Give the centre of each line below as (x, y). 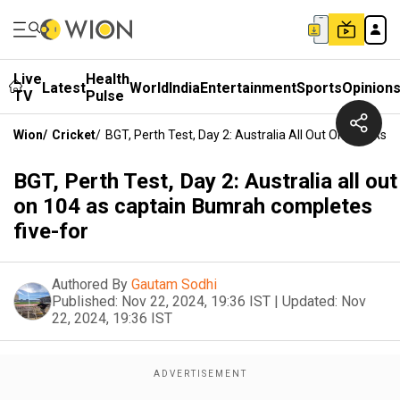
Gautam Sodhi (174, 284)
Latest (64, 87)
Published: (85, 301)
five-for (51, 231)
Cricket (74, 135)
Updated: (310, 301)
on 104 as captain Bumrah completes (193, 206)
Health (108, 79)
